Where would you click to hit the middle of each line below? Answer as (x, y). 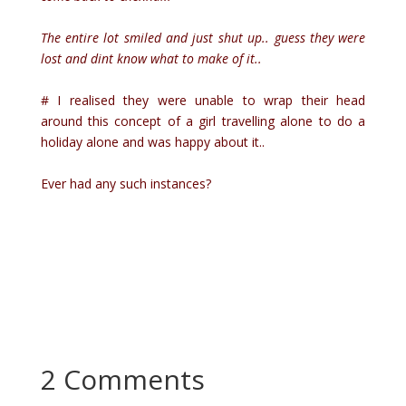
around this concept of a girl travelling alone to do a (203, 121)
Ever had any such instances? (127, 183)
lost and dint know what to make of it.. (153, 58)
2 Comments (122, 379)
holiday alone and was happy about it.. (154, 141)
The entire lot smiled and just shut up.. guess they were (203, 37)
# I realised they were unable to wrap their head (203, 100)
